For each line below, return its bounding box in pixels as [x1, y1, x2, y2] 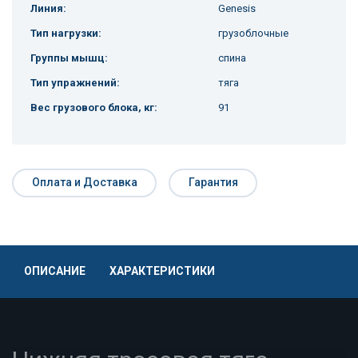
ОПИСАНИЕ [24, 265, 86, 278]
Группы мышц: [30, 52, 108, 65]
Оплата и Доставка [31, 175, 137, 189]
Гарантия [188, 175, 238, 189]
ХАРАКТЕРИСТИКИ [109, 265, 215, 278]
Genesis [217, 2, 256, 15]
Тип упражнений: [30, 77, 120, 89]
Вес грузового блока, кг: [30, 101, 157, 114]
